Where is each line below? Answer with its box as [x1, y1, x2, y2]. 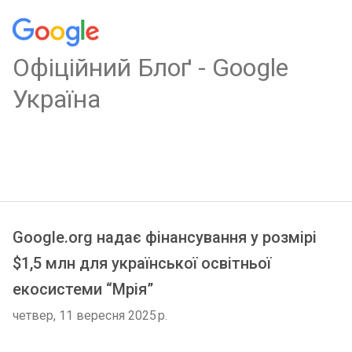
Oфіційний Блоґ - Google [13, 53, 288, 82]
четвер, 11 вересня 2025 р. [13, 308, 167, 323]
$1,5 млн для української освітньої [13, 254, 271, 273]
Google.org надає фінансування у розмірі [13, 228, 317, 247]
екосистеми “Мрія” [13, 280, 153, 299]
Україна [13, 84, 101, 114]
